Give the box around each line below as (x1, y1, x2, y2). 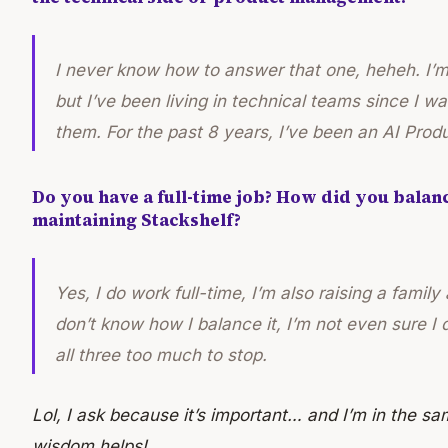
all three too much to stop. (55, 345, 267, 366)
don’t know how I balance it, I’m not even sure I (55, 314, 441, 335)
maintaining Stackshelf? (32, 208, 241, 233)
